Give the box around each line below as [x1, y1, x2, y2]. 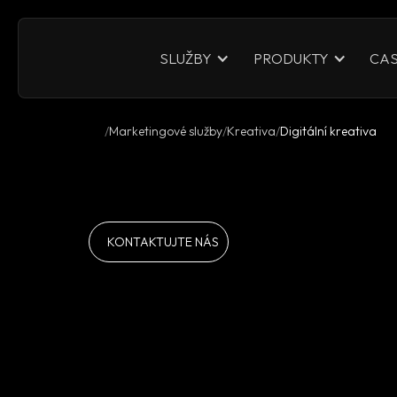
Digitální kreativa [279, 123, 377, 140]
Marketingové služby [108, 123, 222, 140]
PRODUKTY [253, 49, 329, 67]
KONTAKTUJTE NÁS [107, 234, 219, 251]
